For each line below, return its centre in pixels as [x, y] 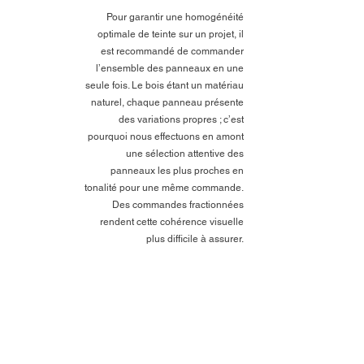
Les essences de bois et [123, 320]
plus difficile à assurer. [195, 238]
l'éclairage [61, 342]
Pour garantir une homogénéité [175, 17]
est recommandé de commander [172, 51]
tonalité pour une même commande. [164, 187]
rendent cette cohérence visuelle [172, 221]
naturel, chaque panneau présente [167, 102]
